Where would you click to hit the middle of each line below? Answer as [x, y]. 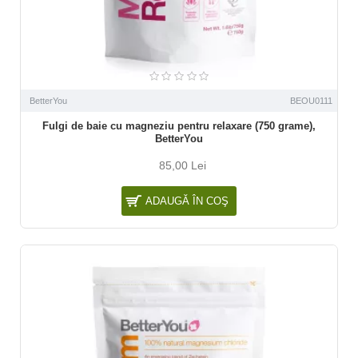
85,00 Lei [183, 165]
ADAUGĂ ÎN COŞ [187, 201]
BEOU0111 [311, 100]
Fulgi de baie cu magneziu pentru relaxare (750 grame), [179, 125]
